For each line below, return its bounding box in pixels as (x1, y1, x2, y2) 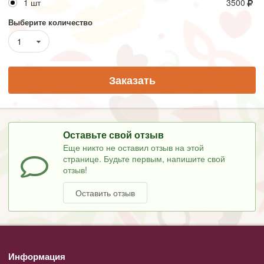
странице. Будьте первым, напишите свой (63, 153, 226, 164)
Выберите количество (8, 16, 93, 28)
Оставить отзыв (75, 186, 136, 199)
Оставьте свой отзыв (63, 127, 164, 141)
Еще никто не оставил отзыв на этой (63, 141, 204, 153)
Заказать (108, 72, 156, 88)
